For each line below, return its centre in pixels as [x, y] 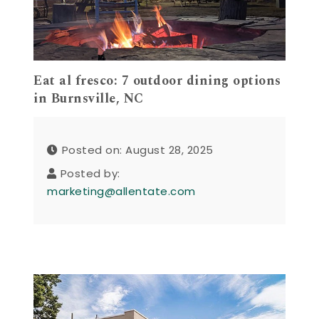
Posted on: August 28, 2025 [137, 150]
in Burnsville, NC [89, 98]
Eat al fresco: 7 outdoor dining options [157, 80]
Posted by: [90, 174]
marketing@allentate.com [121, 192]
